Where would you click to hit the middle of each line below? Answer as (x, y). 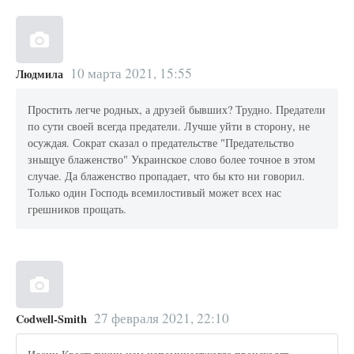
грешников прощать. (77, 209)
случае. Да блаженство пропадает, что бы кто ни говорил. (167, 175)
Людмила (40, 74)
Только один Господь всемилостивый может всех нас (155, 192)
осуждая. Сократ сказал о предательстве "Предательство (161, 142)
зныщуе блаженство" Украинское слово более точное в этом (172, 159)
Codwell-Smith (51, 319)
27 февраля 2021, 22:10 (161, 318)
